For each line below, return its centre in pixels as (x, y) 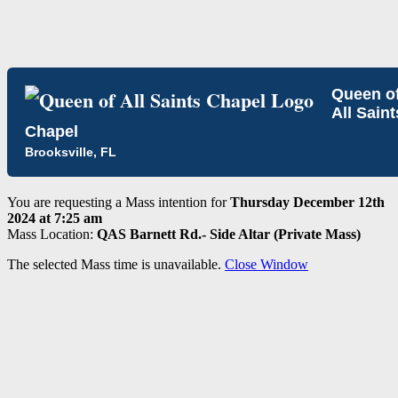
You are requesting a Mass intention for (119, 202)
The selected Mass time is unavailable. (116, 264)
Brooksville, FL (71, 152)
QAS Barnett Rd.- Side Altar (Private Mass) (229, 234)
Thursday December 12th (307, 202)
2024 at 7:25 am (55, 218)
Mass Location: (52, 234)
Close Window (267, 264)
